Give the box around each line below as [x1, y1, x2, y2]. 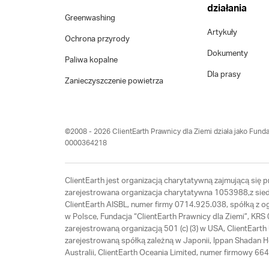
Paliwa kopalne [64, 56, 118, 65]
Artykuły [207, 29, 238, 37]
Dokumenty [207, 50, 249, 58]
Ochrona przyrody [64, 35, 130, 44]
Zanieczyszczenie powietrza [64, 77, 163, 86]
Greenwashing [64, 14, 115, 23]
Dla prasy [207, 71, 241, 79]
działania [207, 4, 247, 14]
